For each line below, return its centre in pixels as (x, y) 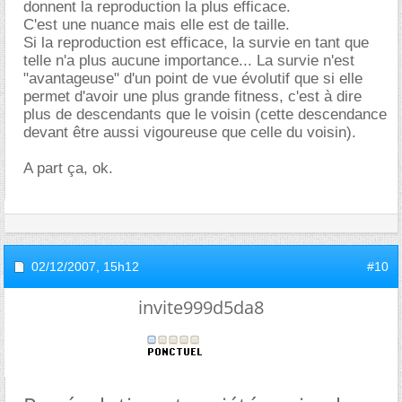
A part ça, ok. (68, 168)
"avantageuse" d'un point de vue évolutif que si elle (193, 78)
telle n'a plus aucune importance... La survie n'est (189, 60)
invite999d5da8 (201, 307)
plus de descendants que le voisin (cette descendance (205, 114)
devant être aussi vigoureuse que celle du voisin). (190, 132)
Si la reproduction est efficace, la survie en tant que (196, 42)
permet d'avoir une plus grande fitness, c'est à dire (192, 96)
